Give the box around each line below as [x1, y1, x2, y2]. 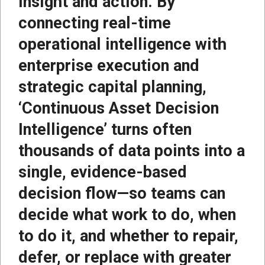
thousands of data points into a [18, 141, 245, 160]
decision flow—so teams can [18, 183, 225, 203]
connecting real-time [18, 13, 171, 33]
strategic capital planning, [18, 77, 206, 96]
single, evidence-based [18, 162, 187, 182]
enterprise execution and [18, 56, 199, 75]
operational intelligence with [18, 34, 227, 54]
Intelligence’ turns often [18, 119, 192, 139]
